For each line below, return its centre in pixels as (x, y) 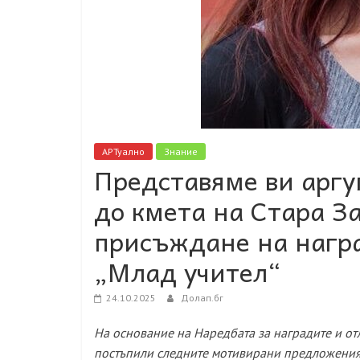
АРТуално (123, 151)
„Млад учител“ (187, 272)
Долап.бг (202, 298)
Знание (181, 151)
